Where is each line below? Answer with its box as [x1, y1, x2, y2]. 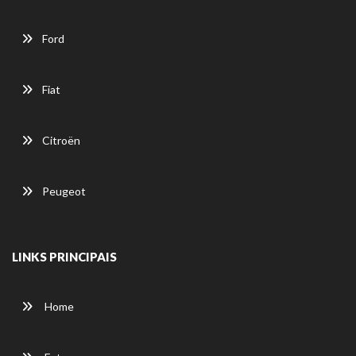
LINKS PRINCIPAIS [12, 249, 117, 264]
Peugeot [42, 184, 86, 198]
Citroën [42, 133, 80, 147]
